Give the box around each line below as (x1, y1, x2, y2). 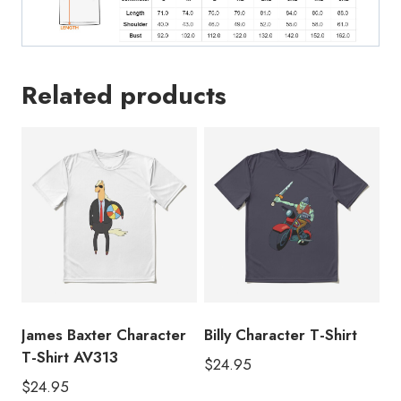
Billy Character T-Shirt (204, 324, 357, 346)
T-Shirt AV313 (21, 346, 118, 369)
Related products (21, 77, 226, 115)
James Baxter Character (21, 324, 186, 346)
